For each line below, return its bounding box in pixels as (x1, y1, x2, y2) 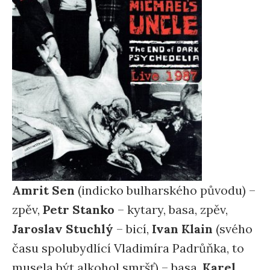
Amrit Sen (12, 182, 75, 198)
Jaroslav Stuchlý (12, 221, 113, 236)
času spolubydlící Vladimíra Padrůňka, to (12, 240, 244, 256)
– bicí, (113, 221, 152, 236)
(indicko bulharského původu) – (75, 182, 256, 198)
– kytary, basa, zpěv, (115, 201, 228, 217)
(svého (213, 221, 253, 236)
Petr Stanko (43, 201, 115, 217)
